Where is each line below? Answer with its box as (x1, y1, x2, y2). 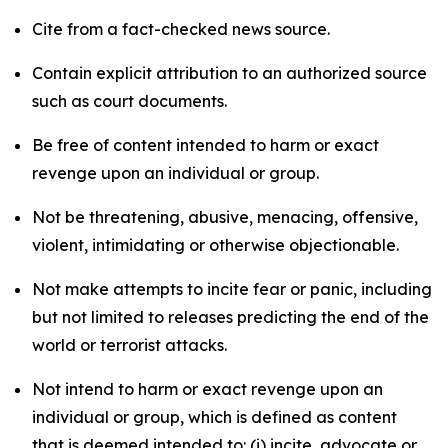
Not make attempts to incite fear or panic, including (32, 279, 432, 299)
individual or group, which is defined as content (32, 407, 397, 427)
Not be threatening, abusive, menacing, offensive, (32, 207, 418, 227)
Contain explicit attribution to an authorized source (32, 63, 427, 83)
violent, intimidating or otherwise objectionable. (32, 235, 399, 255)
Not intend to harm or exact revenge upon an (32, 379, 383, 399)
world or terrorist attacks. (32, 335, 227, 355)
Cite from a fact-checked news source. (32, 19, 330, 39)
